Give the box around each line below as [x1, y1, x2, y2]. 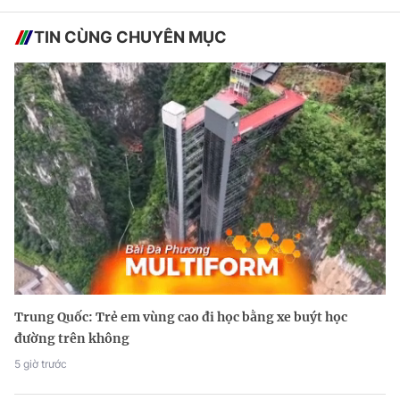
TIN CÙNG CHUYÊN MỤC [34, 28, 227, 47]
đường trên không [14, 330, 129, 347]
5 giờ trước [14, 357, 67, 371]
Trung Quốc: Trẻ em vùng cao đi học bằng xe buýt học [14, 309, 347, 326]
